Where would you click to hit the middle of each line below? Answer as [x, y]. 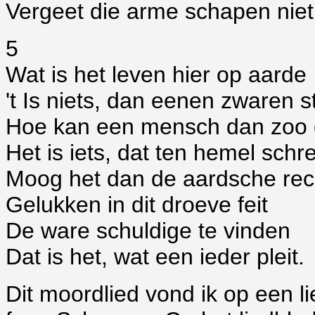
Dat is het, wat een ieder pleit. [155, 257]
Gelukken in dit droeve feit [137, 205]
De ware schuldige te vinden [148, 231]
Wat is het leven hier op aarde [156, 75]
